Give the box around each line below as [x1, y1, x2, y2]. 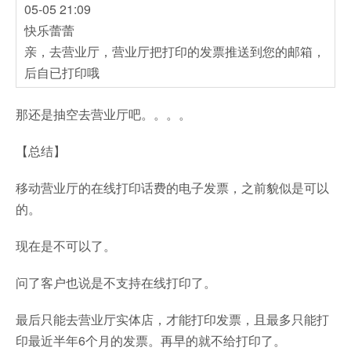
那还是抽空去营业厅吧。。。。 [16, 104, 191, 123]
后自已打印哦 [24, 63, 100, 81]
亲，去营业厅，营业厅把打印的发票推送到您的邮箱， [24, 42, 325, 60]
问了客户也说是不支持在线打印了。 [16, 273, 216, 291]
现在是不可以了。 [16, 236, 116, 255]
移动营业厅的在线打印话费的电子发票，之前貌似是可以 [16, 178, 329, 197]
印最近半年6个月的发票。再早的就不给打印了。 [16, 331, 286, 349]
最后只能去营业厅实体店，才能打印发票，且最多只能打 [16, 309, 329, 328]
